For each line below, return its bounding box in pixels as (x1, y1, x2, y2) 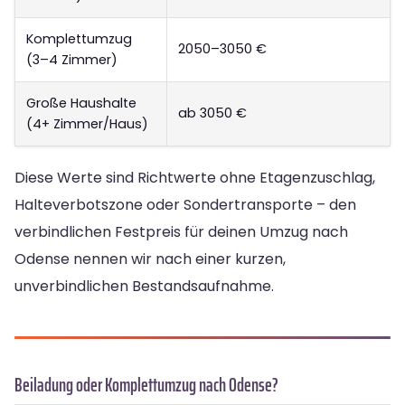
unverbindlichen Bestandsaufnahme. (14, 275, 274, 297)
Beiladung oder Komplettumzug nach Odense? (14, 369, 278, 400)
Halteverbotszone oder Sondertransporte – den (14, 193, 356, 215)
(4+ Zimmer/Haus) (26, 114, 148, 133)
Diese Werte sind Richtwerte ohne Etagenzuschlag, (14, 166, 375, 188)
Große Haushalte (26, 93, 137, 112)
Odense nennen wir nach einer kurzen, (14, 248, 286, 269)
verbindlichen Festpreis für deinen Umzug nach (14, 221, 348, 242)
